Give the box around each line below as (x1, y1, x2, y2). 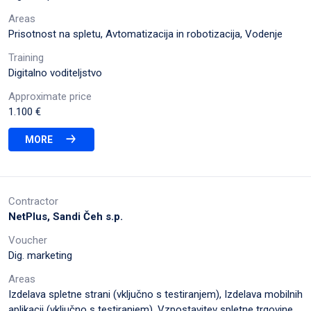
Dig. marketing (8, 249, 72, 262)
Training (8, 51, 44, 64)
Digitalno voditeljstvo (8, 66, 102, 79)
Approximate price (8, 90, 92, 103)
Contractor (8, 194, 58, 208)
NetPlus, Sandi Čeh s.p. (8, 210, 123, 223)
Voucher (8, 233, 47, 246)
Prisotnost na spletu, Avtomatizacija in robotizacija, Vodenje (8, 27, 283, 40)
